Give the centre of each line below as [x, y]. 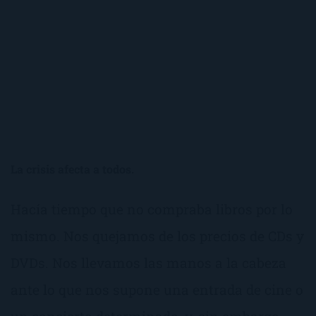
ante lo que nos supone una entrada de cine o [157, 289]
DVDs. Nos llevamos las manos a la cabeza [148, 262]
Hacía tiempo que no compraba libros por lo [152, 209]
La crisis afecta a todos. [72, 169]
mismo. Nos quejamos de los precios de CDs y [157, 236]
